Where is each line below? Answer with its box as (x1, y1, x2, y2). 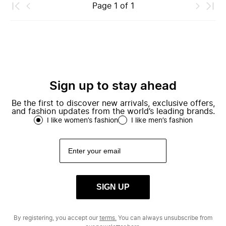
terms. (99, 215, 117, 221)
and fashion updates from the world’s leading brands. (11, 107, 215, 116)
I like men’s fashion (131, 117, 193, 124)
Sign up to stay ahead (49, 80, 177, 92)
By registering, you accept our (14, 215, 99, 221)
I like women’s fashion (46, 117, 118, 124)
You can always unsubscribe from (117, 215, 212, 221)
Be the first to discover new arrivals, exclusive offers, (11, 99, 215, 107)
